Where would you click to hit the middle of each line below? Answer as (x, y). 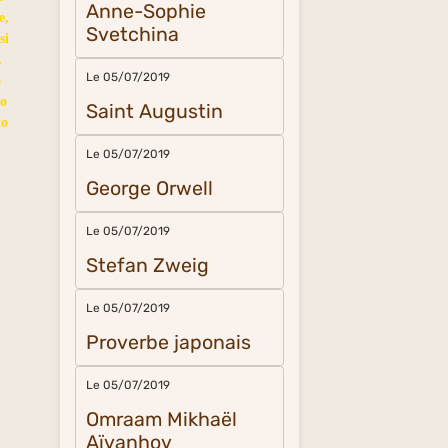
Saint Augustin (155, 111)
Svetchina (133, 34)
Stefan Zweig (148, 265)
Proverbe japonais (169, 342)
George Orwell (150, 188)
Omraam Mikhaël (162, 419)
